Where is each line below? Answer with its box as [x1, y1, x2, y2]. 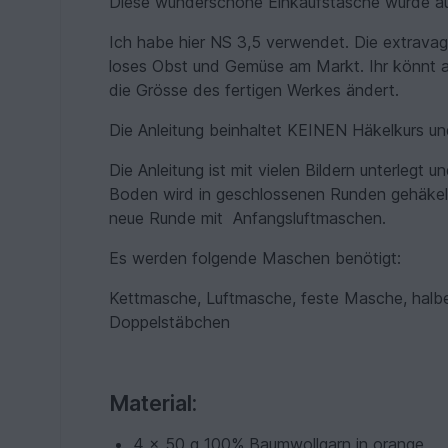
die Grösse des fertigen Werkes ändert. [109, 80, 400, 100]
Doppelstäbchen [109, 312, 231, 332]
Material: [109, 390, 198, 416]
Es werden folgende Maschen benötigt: [109, 248, 402, 268]
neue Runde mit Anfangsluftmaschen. [109, 208, 397, 228]
